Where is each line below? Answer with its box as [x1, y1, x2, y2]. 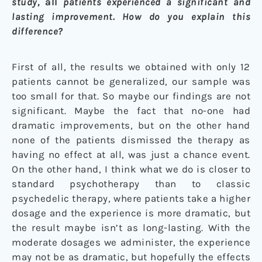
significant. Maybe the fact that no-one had [12, 105, 250, 117]
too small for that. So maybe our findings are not [12, 90, 250, 102]
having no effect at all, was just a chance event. [12, 149, 250, 161]
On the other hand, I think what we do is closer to [12, 163, 250, 175]
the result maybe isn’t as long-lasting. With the [12, 222, 250, 234]
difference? [12, 25, 63, 37]
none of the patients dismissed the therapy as [12, 134, 250, 146]
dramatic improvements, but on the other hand [12, 119, 250, 132]
